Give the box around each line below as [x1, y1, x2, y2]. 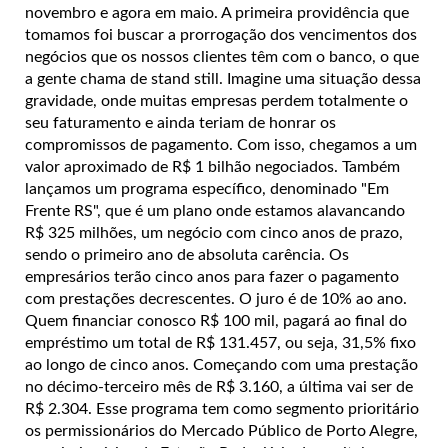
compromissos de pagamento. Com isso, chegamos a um [25, 136, 417, 153]
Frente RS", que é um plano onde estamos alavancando [25, 202, 405, 219]
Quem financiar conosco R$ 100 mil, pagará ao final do [25, 312, 407, 329]
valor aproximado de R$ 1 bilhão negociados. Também [25, 158, 400, 175]
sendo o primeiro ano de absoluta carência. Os [25, 246, 349, 263]
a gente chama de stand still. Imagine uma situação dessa [25, 70, 421, 87]
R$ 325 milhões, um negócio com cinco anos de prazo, [25, 224, 403, 241]
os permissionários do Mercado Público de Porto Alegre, [25, 422, 418, 439]
